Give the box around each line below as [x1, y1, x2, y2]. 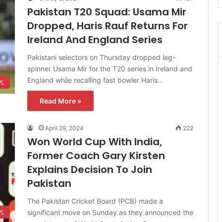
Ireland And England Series [27, 32, 163, 47]
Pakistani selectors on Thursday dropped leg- [27, 53, 175, 61]
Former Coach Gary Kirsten [27, 148, 165, 163]
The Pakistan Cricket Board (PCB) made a [27, 196, 163, 205]
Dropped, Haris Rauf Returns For [27, 18, 188, 33]
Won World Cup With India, [27, 134, 162, 149]
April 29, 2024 [45, 124, 84, 132]
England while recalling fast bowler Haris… [27, 75, 164, 84]
